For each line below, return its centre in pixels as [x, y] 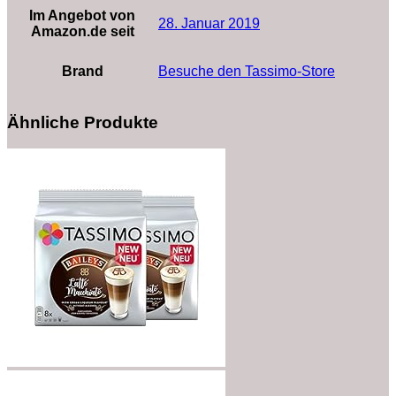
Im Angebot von [82, 15]
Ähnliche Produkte [83, 122]
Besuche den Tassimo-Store [247, 71]
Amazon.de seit [82, 31]
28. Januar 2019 [209, 23]
